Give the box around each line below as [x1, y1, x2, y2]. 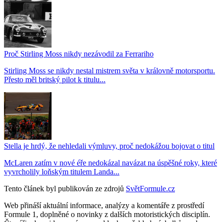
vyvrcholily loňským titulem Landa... [4, 167, 119, 176]
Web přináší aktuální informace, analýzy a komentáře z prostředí [4, 201, 204, 210]
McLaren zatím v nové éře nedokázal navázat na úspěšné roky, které [4, 158, 217, 167]
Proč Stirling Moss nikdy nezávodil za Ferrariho [4, 49, 154, 58]
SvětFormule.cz [126, 184, 175, 193]
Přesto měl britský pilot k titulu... [4, 75, 106, 84]
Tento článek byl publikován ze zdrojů [4, 184, 124, 193]
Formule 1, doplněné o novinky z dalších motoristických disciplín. [4, 210, 210, 219]
